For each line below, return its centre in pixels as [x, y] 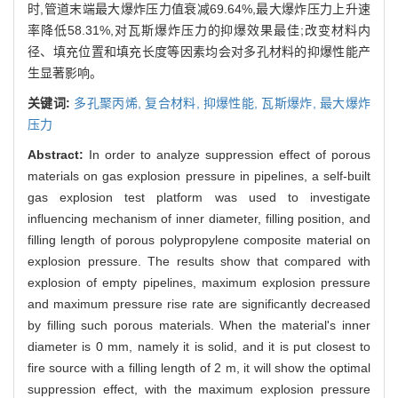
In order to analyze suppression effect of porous [230, 154]
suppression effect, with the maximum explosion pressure [199, 389]
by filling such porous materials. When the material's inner [199, 325]
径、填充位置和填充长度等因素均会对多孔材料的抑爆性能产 [199, 51]
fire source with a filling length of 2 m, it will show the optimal [199, 367]
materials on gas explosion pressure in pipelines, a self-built [199, 175]
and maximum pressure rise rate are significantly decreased [199, 303]
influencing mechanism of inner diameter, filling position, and [199, 218]
